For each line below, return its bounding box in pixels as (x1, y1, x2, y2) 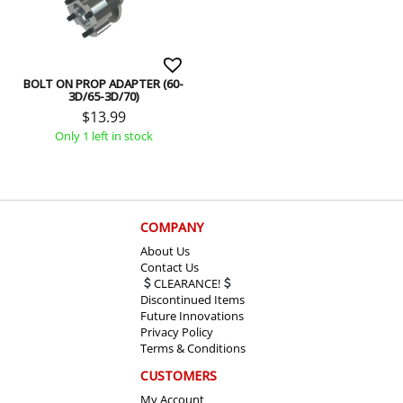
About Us (140, 243, 190, 260)
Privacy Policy (140, 324, 213, 341)
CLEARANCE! (153, 275, 220, 292)
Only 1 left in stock (54, 128, 153, 145)
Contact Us (140, 259, 199, 276)
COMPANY (140, 219, 203, 237)
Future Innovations (140, 308, 244, 325)
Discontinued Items (140, 291, 245, 309)
